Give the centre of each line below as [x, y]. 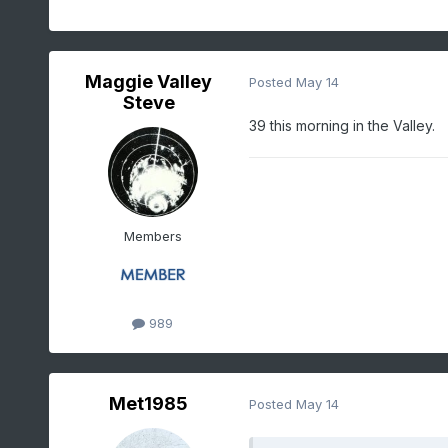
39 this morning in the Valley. [341, 125]
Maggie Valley [149, 81]
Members [152, 235]
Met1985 [149, 403]
